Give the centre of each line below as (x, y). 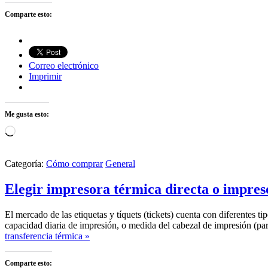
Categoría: (25, 163)
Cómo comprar (74, 163)
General (120, 163)
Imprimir (45, 76)
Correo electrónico (64, 65)
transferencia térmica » (47, 236)
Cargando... (37, 130)
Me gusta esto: (27, 114)
